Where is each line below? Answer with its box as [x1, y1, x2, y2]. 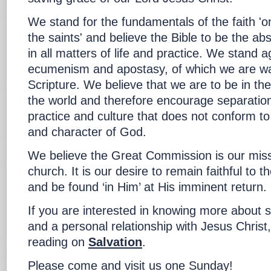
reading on [28, 235, 88, 249]
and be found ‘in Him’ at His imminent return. [28, 180, 267, 194]
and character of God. [28, 125, 146, 139]
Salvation [88, 235, 142, 249]
